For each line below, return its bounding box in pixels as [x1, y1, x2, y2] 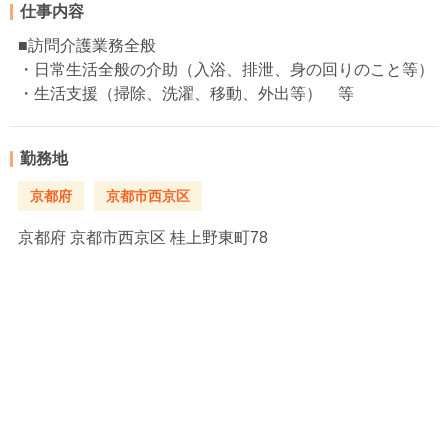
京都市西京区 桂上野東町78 [66, 228, 268, 246]
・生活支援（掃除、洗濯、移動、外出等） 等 [18, 84, 354, 102]
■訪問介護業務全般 [18, 36, 156, 54]
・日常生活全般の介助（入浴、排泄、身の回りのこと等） [18, 60, 434, 78]
